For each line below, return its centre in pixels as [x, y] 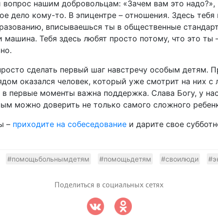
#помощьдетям [125, 159]
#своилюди [180, 159]
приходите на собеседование [69, 124]
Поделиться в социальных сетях [109, 185]
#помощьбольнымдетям [48, 159]
